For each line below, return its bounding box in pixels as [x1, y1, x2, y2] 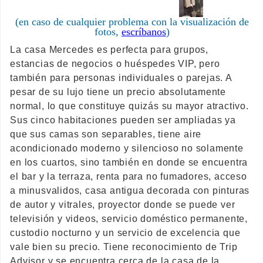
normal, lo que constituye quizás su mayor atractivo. [10, 101, 249, 112]
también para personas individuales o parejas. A [10, 73, 232, 83]
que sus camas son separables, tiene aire [10, 129, 202, 140]
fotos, [95, 26, 122, 38]
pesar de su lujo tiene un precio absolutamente [10, 87, 227, 97]
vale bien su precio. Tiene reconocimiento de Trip [10, 242, 238, 252]
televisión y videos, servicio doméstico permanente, [10, 214, 248, 224]
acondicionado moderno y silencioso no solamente [10, 143, 244, 154]
